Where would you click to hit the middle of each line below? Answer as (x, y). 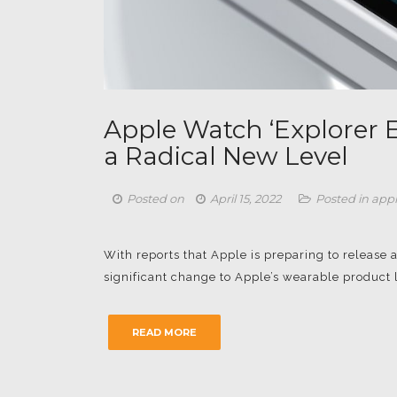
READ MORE (164, 332)
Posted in (343, 198)
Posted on (157, 198)
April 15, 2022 (245, 198)
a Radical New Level (226, 156)
